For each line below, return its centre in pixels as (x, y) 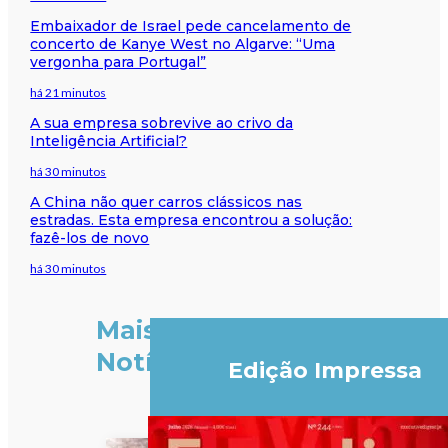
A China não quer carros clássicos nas (166, 201)
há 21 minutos (68, 92)
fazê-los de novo (90, 237)
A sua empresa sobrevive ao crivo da (162, 122)
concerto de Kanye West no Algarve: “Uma (183, 43)
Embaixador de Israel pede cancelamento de (191, 25)
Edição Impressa (324, 371)
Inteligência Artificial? (109, 140)
